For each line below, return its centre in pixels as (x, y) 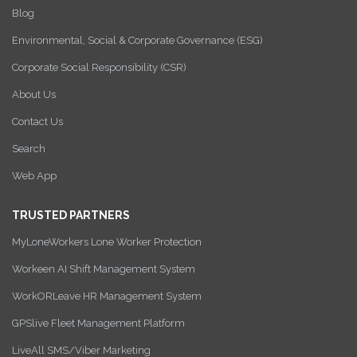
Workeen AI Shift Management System (104, 269)
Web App (34, 176)
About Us (34, 95)
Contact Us (37, 122)
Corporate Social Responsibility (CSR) (99, 68)
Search (29, 149)
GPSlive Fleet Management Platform (98, 324)
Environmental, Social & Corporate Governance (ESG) (137, 41)
